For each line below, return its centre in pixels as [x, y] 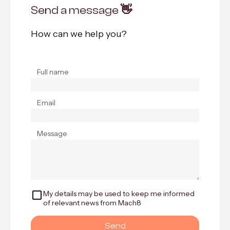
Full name [53, 72]
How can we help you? [79, 34]
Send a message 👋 [81, 10]
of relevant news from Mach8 [92, 203]
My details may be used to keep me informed [119, 194]
